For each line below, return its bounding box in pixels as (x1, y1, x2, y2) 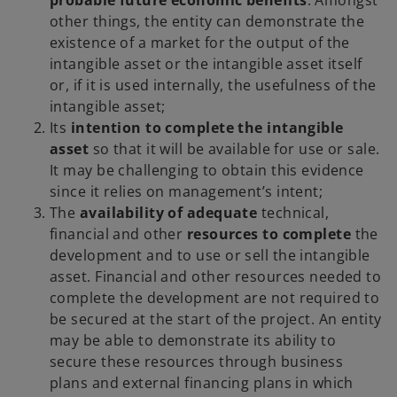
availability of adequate (79, 203, 258, 223)
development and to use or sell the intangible (50, 245, 370, 266)
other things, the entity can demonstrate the (50, 12, 365, 32)
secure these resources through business (50, 352, 344, 372)
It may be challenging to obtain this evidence (50, 160, 364, 181)
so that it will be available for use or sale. (89, 139, 380, 160)
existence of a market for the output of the (50, 33, 350, 53)
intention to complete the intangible (70, 118, 344, 138)
